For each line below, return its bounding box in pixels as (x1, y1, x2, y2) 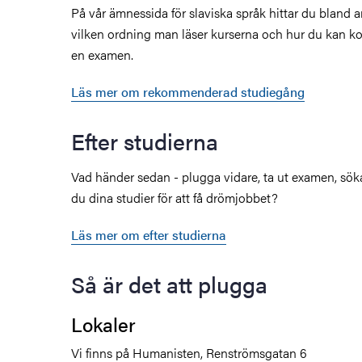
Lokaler (71, 309, 136, 338)
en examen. (71, 44, 133, 64)
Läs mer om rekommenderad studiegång (71, 82, 305, 101)
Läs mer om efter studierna (71, 225, 226, 244)
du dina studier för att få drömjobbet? (71, 187, 278, 207)
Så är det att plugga (71, 267, 267, 300)
